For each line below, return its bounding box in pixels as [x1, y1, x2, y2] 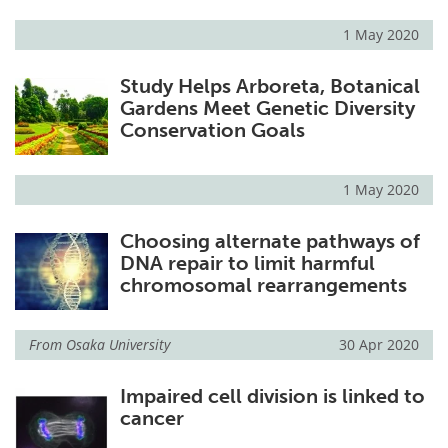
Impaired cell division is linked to [119, 383, 425, 408]
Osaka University [66, 334, 170, 354]
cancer [119, 405, 184, 430]
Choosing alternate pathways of [119, 228, 420, 253]
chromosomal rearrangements [119, 272, 407, 297]
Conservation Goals [119, 117, 305, 142]
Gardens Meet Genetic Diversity [119, 95, 415, 120]
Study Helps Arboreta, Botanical [119, 73, 420, 98]
